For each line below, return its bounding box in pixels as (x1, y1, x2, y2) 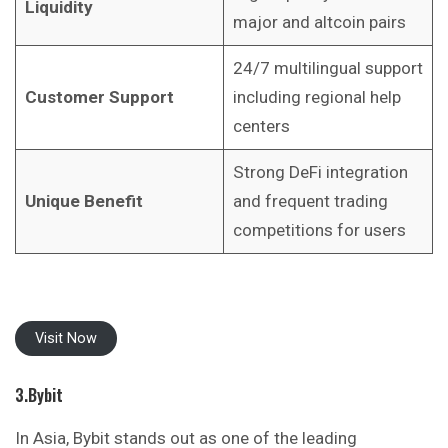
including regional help (232, 87, 401, 108)
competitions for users (232, 220, 406, 241)
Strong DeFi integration (232, 162, 408, 183)
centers (232, 116, 290, 137)
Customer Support (24, 87, 174, 108)
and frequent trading (232, 191, 388, 212)
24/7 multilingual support (232, 58, 423, 79)
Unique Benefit (24, 191, 143, 212)
